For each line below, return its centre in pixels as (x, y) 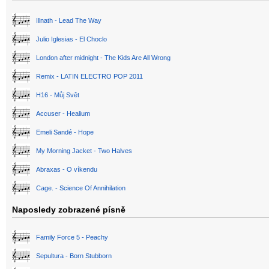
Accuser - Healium (63, 114)
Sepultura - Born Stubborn (74, 256)
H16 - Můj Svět (58, 95)
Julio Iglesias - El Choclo (71, 39)
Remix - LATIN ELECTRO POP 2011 (89, 77)
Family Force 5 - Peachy (72, 237)
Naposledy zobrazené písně (69, 210)
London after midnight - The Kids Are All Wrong (103, 58)
